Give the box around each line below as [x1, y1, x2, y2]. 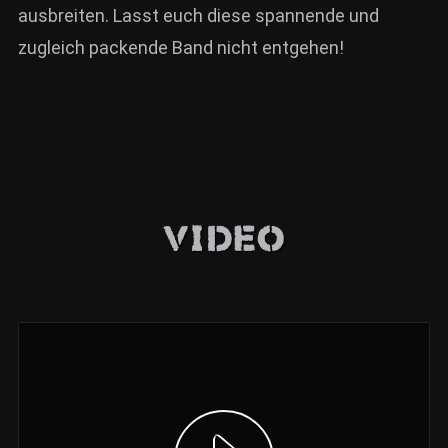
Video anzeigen [176, 417, 298, 439]
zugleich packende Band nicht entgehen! [18, 37, 344, 59]
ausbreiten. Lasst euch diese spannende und [18, 5, 379, 27]
